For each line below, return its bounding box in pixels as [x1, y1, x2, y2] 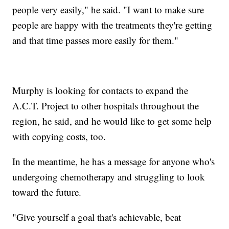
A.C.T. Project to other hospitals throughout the [12, 99, 199, 112]
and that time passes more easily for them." [12, 34, 179, 47]
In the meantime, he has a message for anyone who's [12, 155, 215, 168]
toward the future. [12, 186, 82, 199]
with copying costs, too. [12, 130, 106, 143]
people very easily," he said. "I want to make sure [12, 3, 204, 16]
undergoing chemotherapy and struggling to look [12, 170, 205, 184]
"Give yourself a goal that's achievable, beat [12, 211, 181, 224]
